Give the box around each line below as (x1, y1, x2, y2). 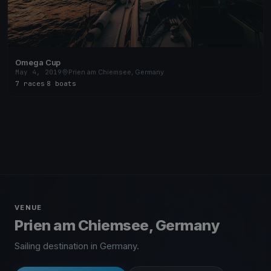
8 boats (47, 79, 76, 88)
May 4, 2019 (15, 67, 62, 76)
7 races (15, 79, 45, 88)
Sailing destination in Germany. (15, 240, 139, 252)
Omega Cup (15, 57, 61, 67)
